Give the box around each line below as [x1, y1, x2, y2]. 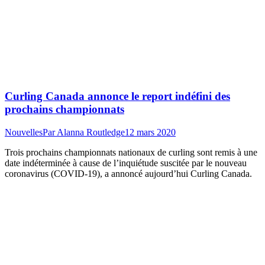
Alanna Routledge [57, 127, 125, 138]
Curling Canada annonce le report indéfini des [5, 90, 230, 103]
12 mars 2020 [125, 127, 176, 138]
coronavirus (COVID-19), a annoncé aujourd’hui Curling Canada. [5, 169, 252, 179]
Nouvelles [5, 127, 43, 138]
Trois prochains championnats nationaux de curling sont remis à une [5, 147, 257, 158]
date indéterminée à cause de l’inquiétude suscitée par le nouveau [5, 158, 247, 169]
